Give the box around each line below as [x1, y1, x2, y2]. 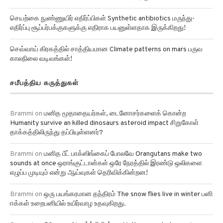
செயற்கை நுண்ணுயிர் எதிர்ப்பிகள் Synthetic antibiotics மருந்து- [10, 3, 195, 12]
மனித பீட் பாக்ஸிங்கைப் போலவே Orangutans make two [44, 138, 202, 147]
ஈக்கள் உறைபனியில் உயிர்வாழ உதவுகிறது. [10, 188, 126, 197]
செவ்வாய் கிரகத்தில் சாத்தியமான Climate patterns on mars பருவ [10, 34, 203, 43]
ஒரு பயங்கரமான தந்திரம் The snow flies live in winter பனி [44, 179, 213, 188]
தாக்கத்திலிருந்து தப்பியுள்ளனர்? [10, 117, 103, 126]
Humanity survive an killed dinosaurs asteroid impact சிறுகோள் [10, 108, 199, 116]
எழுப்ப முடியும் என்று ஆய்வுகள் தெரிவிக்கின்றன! [10, 157, 148, 166]
